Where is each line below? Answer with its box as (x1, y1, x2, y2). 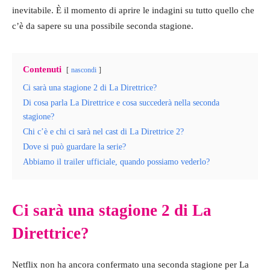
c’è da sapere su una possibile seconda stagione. (12, 20, 193, 31)
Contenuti (23, 64, 61, 74)
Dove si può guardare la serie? (23, 142, 126, 151)
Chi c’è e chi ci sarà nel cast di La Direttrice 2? (23, 127, 184, 136)
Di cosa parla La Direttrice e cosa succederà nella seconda (23, 98, 219, 107)
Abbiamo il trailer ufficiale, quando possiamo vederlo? (23, 157, 210, 166)
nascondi (71, 65, 96, 74)
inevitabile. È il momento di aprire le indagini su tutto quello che (12, 5, 254, 15)
